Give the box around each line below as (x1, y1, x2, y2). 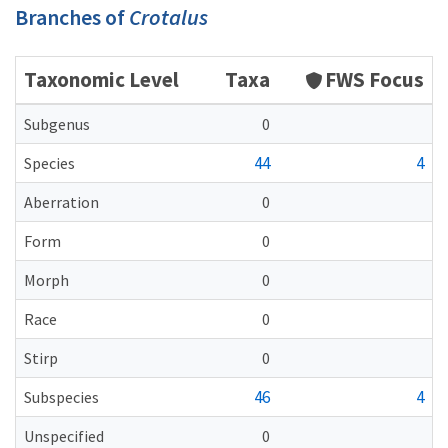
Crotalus (129, 3, 208, 31)
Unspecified (24, 426, 104, 446)
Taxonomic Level (24, 66, 179, 93)
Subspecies (24, 387, 99, 407)
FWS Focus (325, 66, 424, 93)
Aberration (24, 192, 99, 212)
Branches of (15, 3, 129, 31)
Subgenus (24, 114, 90, 134)
